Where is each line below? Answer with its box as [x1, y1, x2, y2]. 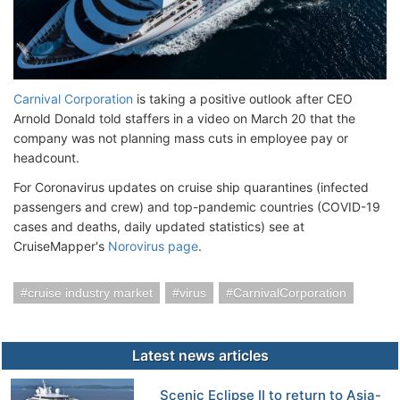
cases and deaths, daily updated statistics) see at [13, 219, 304, 235]
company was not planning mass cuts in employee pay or [13, 130, 348, 146]
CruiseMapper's [13, 238, 108, 254]
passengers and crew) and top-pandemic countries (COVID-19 [13, 199, 380, 215]
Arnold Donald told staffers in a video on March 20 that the [13, 111, 355, 127]
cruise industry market [28, 286, 153, 301]
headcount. [13, 150, 79, 166]
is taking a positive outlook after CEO [133, 91, 353, 107]
